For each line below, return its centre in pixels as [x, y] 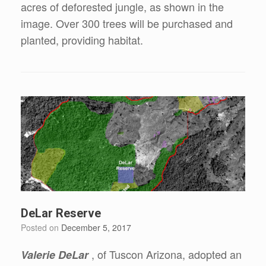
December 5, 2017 [96, 227]
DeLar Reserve [61, 213]
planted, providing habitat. [82, 40]
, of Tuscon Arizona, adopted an [167, 254]
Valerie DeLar [56, 254]
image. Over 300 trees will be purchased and [127, 23]
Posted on [44, 227]
